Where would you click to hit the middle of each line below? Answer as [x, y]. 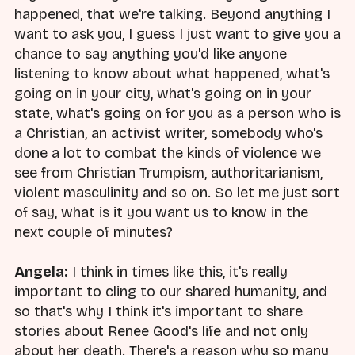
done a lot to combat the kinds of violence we [168, 153]
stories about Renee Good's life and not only [161, 332]
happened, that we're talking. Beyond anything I [172, 14]
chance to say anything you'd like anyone [151, 53]
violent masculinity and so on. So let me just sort [177, 192]
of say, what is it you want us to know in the [161, 212]
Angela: [41, 272]
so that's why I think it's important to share [158, 312]
